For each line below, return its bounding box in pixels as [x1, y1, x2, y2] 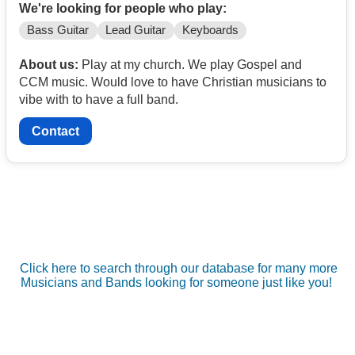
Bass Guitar [27, 24, 90, 37]
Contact [32, 124, 79, 138]
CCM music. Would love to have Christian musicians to [19, 75, 326, 90]
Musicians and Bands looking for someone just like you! [21, 275, 333, 289]
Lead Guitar [105, 24, 166, 37]
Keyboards [181, 24, 239, 37]
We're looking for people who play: [19, 2, 227, 16]
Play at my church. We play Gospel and [78, 58, 302, 72]
